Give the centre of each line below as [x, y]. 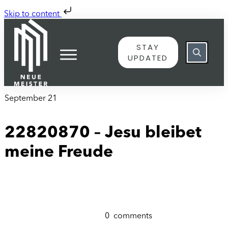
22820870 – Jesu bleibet [103, 134]
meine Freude [59, 153]
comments [133, 216]
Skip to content [33, 14]
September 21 [31, 98]
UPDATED [148, 58]
